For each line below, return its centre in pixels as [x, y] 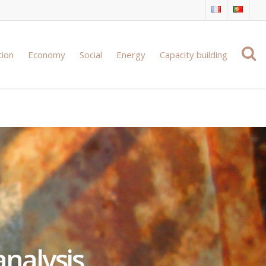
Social [91, 54]
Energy [131, 54]
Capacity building [194, 54]
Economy [47, 54]
